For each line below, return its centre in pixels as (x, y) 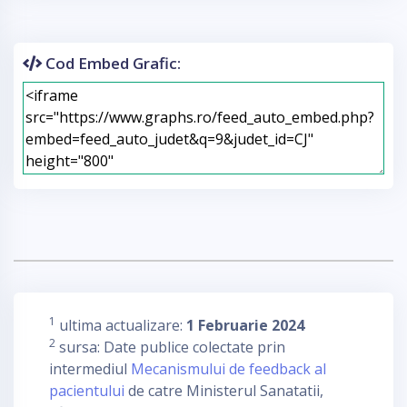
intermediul (90, 369)
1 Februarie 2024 (245, 325)
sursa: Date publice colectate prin (170, 347)
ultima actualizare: (121, 325)
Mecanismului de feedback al (228, 369)
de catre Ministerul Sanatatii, (224, 391)
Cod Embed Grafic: (111, 63)
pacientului (87, 391)
